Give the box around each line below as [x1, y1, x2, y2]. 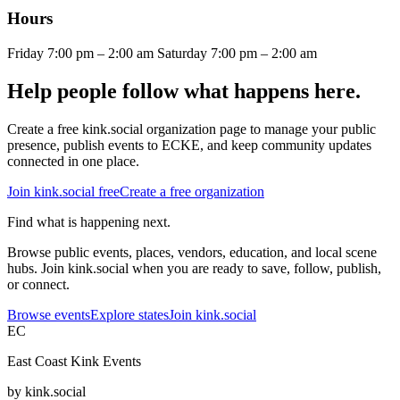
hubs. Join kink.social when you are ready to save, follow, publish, [7, 260, 381, 276]
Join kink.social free [7, 183, 120, 199]
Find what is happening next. [7, 213, 171, 229]
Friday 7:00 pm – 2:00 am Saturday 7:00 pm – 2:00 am [7, 45, 317, 61]
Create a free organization [120, 183, 264, 199]
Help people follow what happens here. [7, 79, 361, 103]
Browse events [7, 306, 90, 322]
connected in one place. [7, 153, 139, 169]
